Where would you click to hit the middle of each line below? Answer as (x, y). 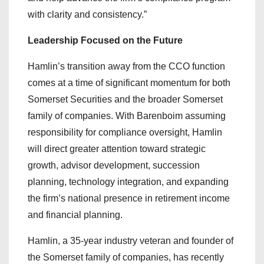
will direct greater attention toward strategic (117, 149)
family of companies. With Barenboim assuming (127, 116)
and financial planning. (75, 215)
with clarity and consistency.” (87, 14)
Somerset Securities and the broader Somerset (125, 99)
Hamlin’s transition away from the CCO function (126, 66)
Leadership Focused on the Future (105, 40)
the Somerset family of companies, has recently (126, 257)
